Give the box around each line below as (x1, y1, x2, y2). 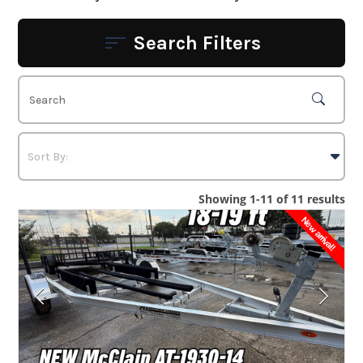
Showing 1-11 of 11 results (198, 191, 345, 207)
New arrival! (298, 214, 337, 253)
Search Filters (132, 32, 261, 55)
